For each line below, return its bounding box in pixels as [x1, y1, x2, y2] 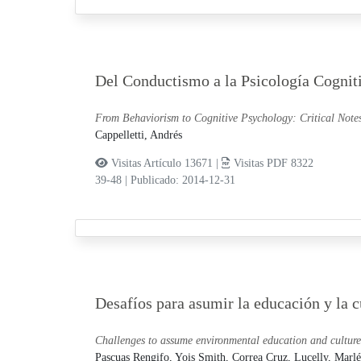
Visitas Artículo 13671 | [107, 157, 222, 170]
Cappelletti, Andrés [94, 129, 182, 142]
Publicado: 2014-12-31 [130, 174, 235, 187]
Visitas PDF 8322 [230, 157, 313, 170]
